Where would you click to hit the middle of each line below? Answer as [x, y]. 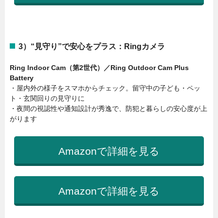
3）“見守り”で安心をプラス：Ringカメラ [92, 46]
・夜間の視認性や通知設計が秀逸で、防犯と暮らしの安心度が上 [109, 109]
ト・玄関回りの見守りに [47, 99]
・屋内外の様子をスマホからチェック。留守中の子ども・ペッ [105, 88]
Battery [22, 78]
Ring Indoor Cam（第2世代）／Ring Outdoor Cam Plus [99, 68]
